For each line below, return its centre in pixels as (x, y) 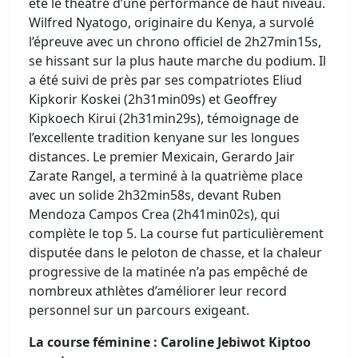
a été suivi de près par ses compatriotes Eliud (165, 80)
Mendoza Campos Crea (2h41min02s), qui (154, 214)
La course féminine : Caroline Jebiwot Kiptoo (170, 342)
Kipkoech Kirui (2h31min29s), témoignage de (164, 118)
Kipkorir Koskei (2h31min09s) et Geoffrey (153, 99)
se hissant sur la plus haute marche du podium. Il (177, 61)
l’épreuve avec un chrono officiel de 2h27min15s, (175, 42)
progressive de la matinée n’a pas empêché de (168, 272)
